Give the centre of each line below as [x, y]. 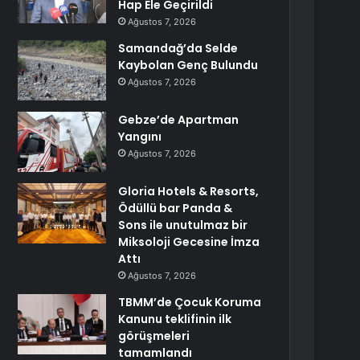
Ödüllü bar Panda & [176, 208]
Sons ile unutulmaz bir [183, 225]
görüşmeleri [154, 336]
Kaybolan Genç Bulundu [188, 65]
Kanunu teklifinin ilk [175, 319]
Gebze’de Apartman [179, 120]
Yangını [140, 137]
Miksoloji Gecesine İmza [189, 242]
